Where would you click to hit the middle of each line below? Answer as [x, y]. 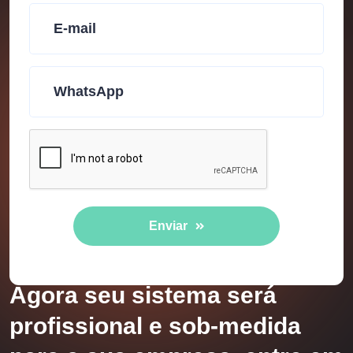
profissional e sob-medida [155, 326]
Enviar [168, 226]
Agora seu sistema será [143, 295]
